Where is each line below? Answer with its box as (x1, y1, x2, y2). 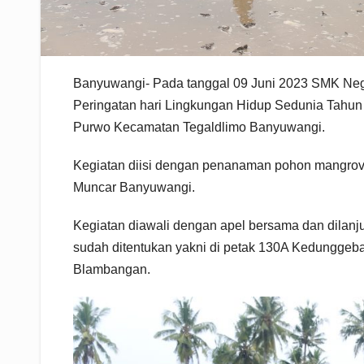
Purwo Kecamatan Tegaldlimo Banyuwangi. (73, 120, 325, 135)
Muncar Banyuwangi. (73, 180, 195, 195)
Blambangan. (73, 262, 150, 277)
